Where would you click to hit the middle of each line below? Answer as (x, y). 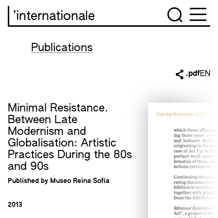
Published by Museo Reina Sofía (59, 181)
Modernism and (47, 132)
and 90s (28, 167)
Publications (62, 48)
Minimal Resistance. (58, 109)
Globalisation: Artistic (62, 144)
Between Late (43, 120)
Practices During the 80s (70, 155)
